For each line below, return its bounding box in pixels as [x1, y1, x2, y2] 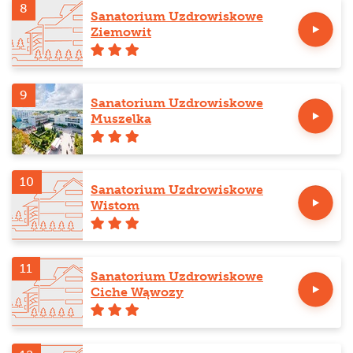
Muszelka [91, 110, 151, 126]
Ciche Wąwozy [91, 284, 184, 299]
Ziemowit [91, 24, 151, 39]
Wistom [91, 197, 139, 213]
